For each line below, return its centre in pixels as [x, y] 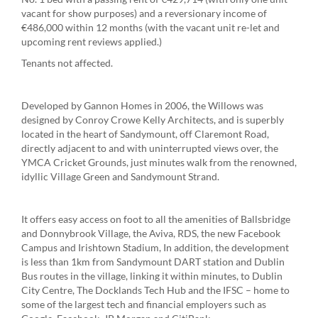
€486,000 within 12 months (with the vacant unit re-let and [150, 27]
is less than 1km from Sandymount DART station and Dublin [153, 261]
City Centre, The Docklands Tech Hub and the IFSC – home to [155, 290]
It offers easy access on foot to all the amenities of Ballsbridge [156, 219]
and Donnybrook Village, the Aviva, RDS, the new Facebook [151, 233]
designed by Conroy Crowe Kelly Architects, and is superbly [153, 119]
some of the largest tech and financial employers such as [144, 304]
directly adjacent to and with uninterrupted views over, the [150, 148]
